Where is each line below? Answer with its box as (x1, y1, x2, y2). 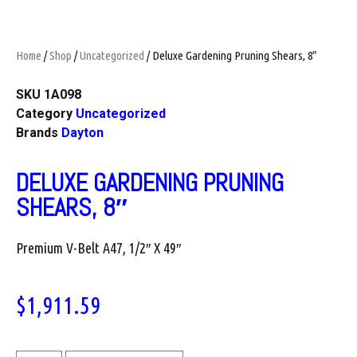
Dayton (61, 125, 104, 141)
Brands (16, 125, 61, 141)
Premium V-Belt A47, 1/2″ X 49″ (16, 240, 181, 257)
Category (16, 106, 76, 122)
